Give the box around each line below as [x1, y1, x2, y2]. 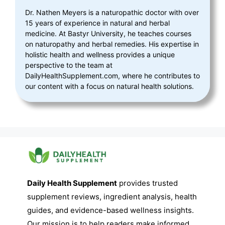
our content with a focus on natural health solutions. [25, 82, 194, 91]
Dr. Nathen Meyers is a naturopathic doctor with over [25, 8, 199, 17]
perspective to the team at [25, 61, 113, 70]
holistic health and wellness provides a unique [25, 50, 175, 59]
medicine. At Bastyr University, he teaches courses [25, 29, 191, 38]
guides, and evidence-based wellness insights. [27, 205, 194, 215]
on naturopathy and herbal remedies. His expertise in [25, 40, 199, 49]
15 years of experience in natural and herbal [25, 19, 170, 28]
